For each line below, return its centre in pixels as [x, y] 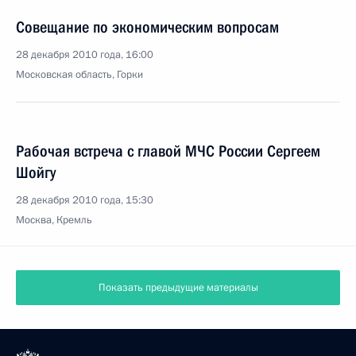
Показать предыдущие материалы [178, 288]
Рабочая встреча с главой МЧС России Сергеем [168, 151]
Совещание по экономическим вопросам [147, 27]
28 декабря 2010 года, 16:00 [85, 55]
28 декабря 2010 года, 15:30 [85, 200]
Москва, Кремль [54, 220]
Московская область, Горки [79, 75]
